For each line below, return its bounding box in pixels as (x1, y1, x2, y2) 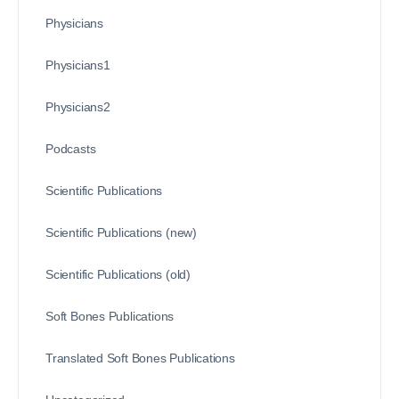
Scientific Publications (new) (45, 224, 197, 240)
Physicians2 (45, 99, 110, 114)
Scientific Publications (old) (45, 266, 191, 281)
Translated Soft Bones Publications (45, 350, 235, 365)
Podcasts (45, 141, 96, 156)
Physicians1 (45, 57, 110, 72)
